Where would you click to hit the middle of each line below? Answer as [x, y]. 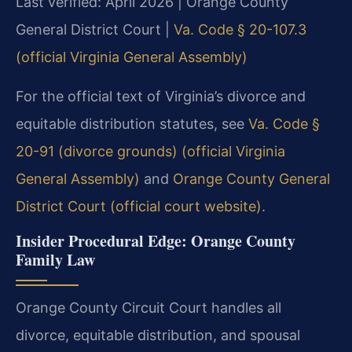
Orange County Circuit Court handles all [148, 307]
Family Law [55, 259]
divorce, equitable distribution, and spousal [158, 335]
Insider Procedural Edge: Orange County [156, 240]
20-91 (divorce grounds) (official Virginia [150, 151]
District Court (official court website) [139, 206]
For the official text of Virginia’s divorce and [161, 96]
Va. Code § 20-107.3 [240, 29]
